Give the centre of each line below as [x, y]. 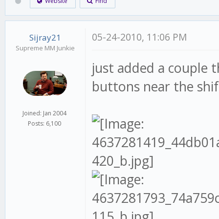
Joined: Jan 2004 [45, 113]
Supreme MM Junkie [45, 48]
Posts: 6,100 [45, 123]
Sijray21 [45, 37]
